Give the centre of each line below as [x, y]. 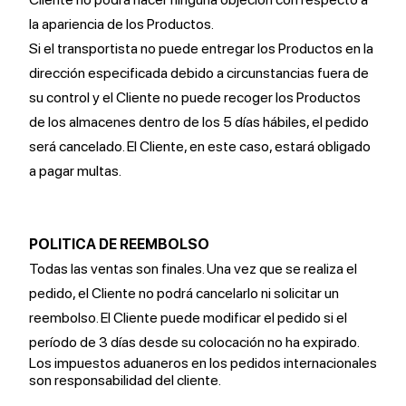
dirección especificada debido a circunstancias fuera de [199, 73]
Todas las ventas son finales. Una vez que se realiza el [193, 269]
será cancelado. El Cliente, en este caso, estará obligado [200, 146]
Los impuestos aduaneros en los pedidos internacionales [203, 363]
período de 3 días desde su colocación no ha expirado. [194, 342]
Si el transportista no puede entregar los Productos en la [201, 48]
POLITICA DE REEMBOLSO [119, 244]
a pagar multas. [75, 171]
